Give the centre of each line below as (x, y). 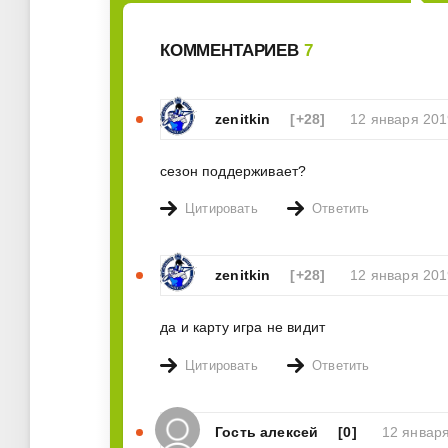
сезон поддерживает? (233, 170)
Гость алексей (267, 432)
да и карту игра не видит (243, 327)
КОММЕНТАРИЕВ (232, 50)
